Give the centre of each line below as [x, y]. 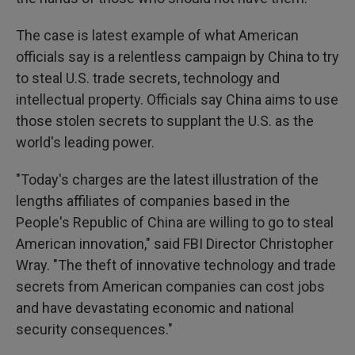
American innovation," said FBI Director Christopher [175, 244]
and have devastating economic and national [155, 308]
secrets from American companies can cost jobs [170, 286]
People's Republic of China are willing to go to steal [175, 222]
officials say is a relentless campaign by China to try [177, 57]
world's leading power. [85, 142]
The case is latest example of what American [157, 35]
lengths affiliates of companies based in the [153, 201]
